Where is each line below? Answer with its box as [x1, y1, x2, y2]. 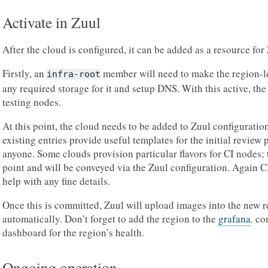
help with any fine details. [2, 174, 110, 188]
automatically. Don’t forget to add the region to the [2, 212, 218, 226]
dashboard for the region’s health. [2, 226, 144, 239]
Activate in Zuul [2, 12, 100, 32]
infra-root [47, 69, 100, 80]
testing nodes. [2, 95, 61, 109]
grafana [218, 212, 251, 226]
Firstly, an [2, 66, 47, 80]
